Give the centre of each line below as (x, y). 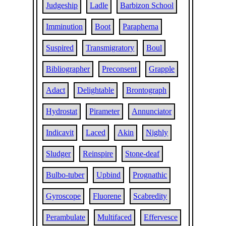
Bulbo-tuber (65, 175)
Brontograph (147, 90)
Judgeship (62, 5)
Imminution (65, 26)
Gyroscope (64, 196)
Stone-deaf (143, 154)
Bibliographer (68, 69)
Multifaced (115, 217)
